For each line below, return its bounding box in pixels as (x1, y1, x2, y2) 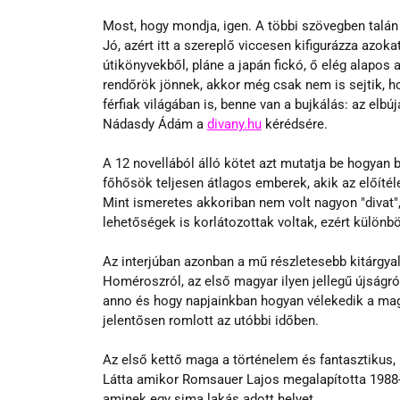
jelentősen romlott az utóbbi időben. (102, 312, 319, 329)
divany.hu (206, 115, 262, 132)
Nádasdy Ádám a (102, 115, 207, 132)
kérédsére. (261, 115, 328, 132)
